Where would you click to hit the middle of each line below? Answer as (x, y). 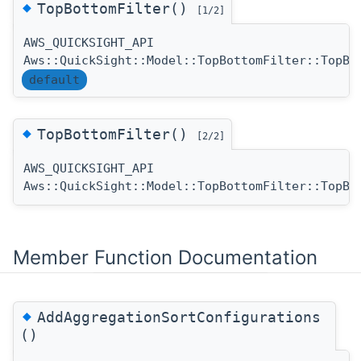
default (54, 79)
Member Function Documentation (165, 257)
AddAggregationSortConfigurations (179, 317)
